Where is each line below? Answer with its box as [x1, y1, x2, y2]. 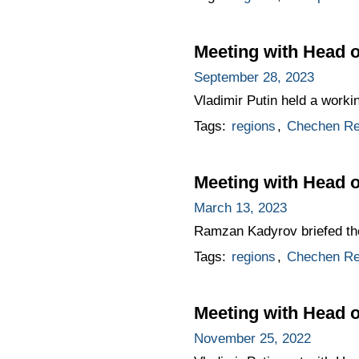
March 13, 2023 [193, 200, 287, 216]
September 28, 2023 [193, 70, 314, 86]
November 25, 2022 [193, 330, 311, 346]
